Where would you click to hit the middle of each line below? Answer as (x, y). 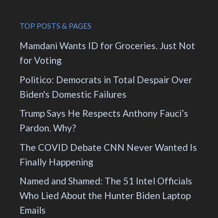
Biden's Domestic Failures (73, 94)
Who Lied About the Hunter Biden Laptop (105, 196)
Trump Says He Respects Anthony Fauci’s (104, 113)
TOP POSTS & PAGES (55, 26)
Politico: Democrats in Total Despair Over (106, 79)
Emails (33, 210)
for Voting (41, 60)
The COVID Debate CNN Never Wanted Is (108, 147)
